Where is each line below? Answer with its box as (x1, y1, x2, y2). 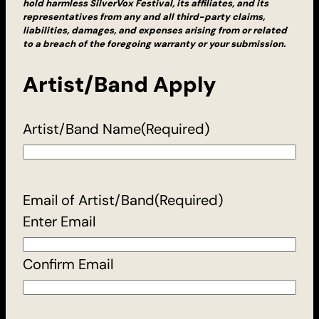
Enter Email (23, 211, 95, 231)
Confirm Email (23, 254, 113, 273)
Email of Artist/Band (23, 190, 155, 209)
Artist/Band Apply (23, 70, 216, 98)
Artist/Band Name (23, 119, 141, 138)
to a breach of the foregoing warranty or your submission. (23, 37, 286, 50)
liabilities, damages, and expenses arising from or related (23, 23, 287, 36)
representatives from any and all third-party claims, (23, 10, 265, 23)
